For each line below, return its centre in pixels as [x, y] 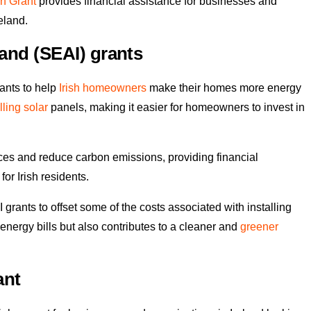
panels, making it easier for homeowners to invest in [176, 108]
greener [259, 227]
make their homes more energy [224, 88]
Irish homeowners [103, 88]
